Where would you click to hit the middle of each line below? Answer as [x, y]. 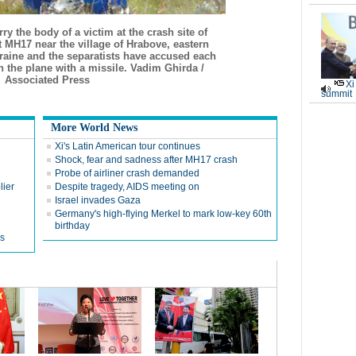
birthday [72, 226]
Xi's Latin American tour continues [128, 146]
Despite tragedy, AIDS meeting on [127, 187]
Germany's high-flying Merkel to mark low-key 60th [163, 214]
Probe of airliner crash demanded [127, 173]
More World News [94, 128]
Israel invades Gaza [98, 200]
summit [336, 94]
